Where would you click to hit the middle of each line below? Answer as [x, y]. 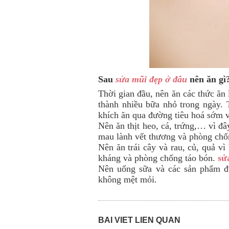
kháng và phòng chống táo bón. [158, 158]
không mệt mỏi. [129, 179]
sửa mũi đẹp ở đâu [151, 79]
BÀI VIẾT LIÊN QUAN [139, 220]
